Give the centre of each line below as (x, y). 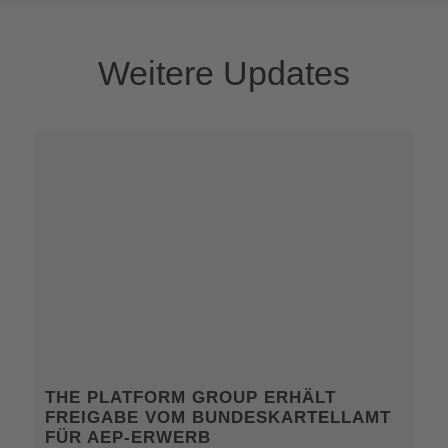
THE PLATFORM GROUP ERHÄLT (190, 397)
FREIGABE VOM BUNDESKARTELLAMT (218, 417)
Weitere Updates (224, 72)
